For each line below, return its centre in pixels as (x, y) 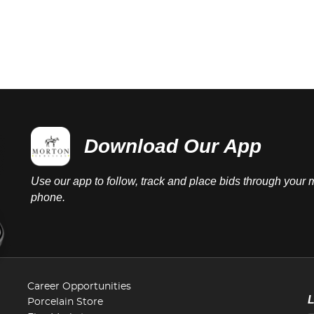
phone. (48, 198)
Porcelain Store (65, 302)
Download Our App (173, 146)
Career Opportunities (79, 286)
